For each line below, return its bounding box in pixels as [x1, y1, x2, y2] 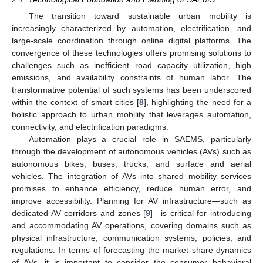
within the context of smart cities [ [12, 97, 140, 107]
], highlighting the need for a [144, 97, 252, 107]
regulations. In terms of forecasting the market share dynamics [12, 245, 251, 255]
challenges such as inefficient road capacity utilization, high [12, 60, 251, 70]
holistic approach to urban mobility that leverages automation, [12, 109, 251, 119]
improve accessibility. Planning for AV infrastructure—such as [12, 195, 251, 205]
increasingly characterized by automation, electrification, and [12, 23, 251, 33]
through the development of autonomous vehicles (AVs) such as [12, 146, 251, 156]
